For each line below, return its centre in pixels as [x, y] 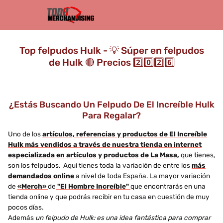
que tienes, [197, 155]
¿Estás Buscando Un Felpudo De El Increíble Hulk [111, 104]
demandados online [41, 175]
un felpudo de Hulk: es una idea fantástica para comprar [123, 217]
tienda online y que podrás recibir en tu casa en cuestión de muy [109, 196]
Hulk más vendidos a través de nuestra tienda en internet [105, 144]
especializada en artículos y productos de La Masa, [94, 155]
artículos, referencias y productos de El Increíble [125, 134]
